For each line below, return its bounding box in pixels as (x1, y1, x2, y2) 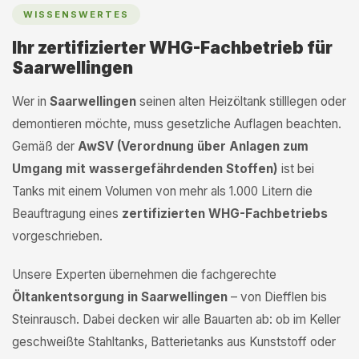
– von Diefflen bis (228, 289, 327, 305)
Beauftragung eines (12, 206, 122, 221)
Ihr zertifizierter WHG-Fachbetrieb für (12, 38, 333, 58)
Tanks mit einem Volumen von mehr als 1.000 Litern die (12, 184, 313, 199)
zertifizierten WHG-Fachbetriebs (122, 206, 328, 221)
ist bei (278, 161, 314, 176)
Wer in (12, 94, 50, 109)
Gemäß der (12, 139, 78, 154)
